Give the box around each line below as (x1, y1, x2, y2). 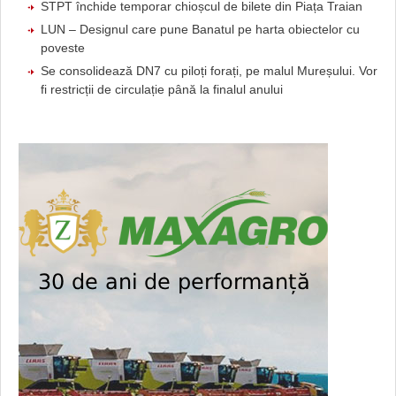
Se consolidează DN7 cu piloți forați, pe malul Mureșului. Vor (41, 63, 377, 78)
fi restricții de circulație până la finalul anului (41, 81, 283, 96)
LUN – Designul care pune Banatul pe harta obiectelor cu (41, 21, 360, 36)
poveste (41, 40, 85, 55)
